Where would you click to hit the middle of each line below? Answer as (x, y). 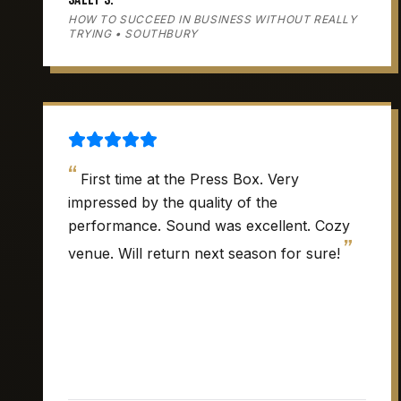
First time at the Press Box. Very (190, 179)
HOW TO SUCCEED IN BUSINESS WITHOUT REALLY (213, 19)
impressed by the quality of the (173, 202)
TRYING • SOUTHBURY (133, 34)
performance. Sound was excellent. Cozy (209, 226)
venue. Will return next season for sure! (204, 253)
